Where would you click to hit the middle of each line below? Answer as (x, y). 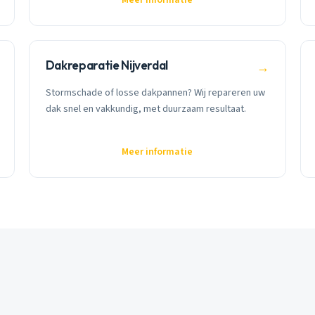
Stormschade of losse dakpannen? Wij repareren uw (155, 93)
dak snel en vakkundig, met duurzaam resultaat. (146, 109)
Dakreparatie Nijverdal (107, 65)
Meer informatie (157, 152)
